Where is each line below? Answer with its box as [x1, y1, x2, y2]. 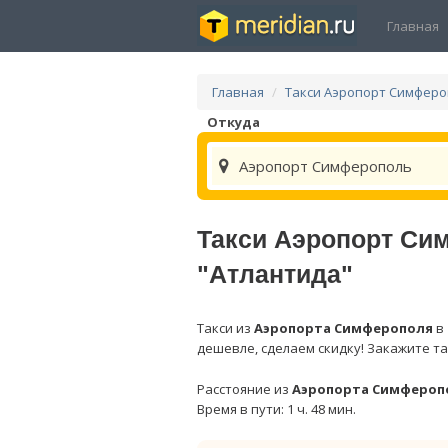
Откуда [207, 113, 260, 131]
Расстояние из [197, 380, 292, 398]
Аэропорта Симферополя [254, 319, 433, 337]
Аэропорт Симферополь [239, 156, 412, 176]
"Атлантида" [197, 260, 353, 288]
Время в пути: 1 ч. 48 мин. [197, 400, 356, 418]
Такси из [197, 319, 254, 337]
